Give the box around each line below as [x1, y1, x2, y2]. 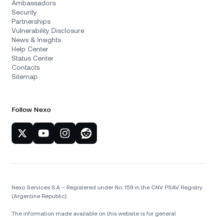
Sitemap [12, 73, 38, 80]
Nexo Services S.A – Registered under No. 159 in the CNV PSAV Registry [12, 184, 202, 191]
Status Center [12, 54, 54, 62]
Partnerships [12, 17, 50, 25]
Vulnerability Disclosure [12, 27, 84, 34]
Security [12, 8, 37, 16]
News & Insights [12, 36, 61, 44]
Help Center [12, 45, 48, 53]
